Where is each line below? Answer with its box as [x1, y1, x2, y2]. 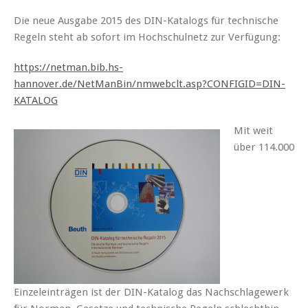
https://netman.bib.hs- [14, 61, 123, 74]
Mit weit [234, 124, 273, 137]
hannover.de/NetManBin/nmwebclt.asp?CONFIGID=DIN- [14, 78, 285, 91]
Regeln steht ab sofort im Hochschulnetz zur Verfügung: [14, 31, 280, 44]
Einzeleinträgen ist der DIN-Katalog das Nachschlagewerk [14, 286, 289, 299]
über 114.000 [234, 141, 294, 154]
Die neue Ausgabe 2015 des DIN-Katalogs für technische [14, 14, 278, 27]
